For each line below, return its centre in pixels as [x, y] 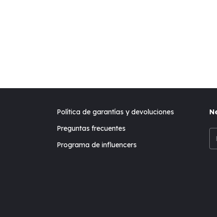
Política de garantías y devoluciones [116, 112]
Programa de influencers [97, 145]
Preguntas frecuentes [91, 128]
